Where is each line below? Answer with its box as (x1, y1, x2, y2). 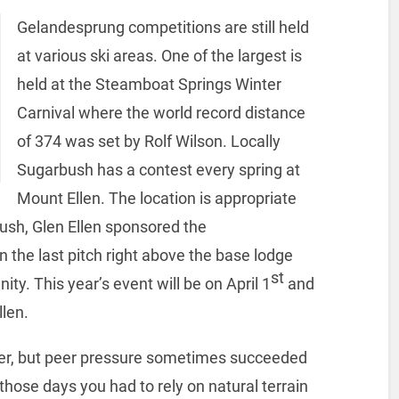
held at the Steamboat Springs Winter (16, 74, 281, 94)
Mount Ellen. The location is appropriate (16, 188, 297, 208)
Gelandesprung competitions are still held (16, 17, 309, 37)
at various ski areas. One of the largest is (16, 45, 302, 65)
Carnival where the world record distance (16, 102, 305, 122)
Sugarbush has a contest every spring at (16, 159, 300, 179)
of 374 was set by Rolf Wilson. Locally (16, 131, 281, 151)
